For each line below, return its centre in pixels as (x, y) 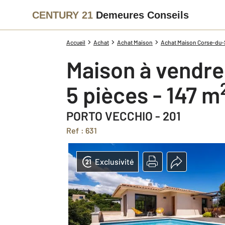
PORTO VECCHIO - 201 (123, 116)
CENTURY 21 (63, 15)
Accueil (76, 42)
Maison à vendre (153, 69)
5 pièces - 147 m (149, 94)
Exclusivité (115, 161)
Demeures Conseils (142, 15)
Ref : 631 (84, 130)
